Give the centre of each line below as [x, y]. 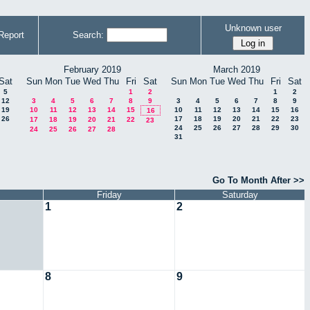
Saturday [240, 195]
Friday [109, 195]
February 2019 [92, 70]
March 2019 [237, 70]
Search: [88, 35]
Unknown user [253, 28]
